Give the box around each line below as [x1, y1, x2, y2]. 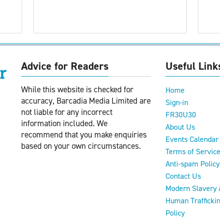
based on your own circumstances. [21, 140, 141, 151]
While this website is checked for [21, 83, 134, 95]
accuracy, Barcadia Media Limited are [21, 95, 151, 106]
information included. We [21, 117, 108, 129]
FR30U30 [165, 109, 196, 120]
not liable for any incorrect [21, 106, 112, 117]
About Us [165, 121, 195, 132]
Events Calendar [165, 134, 219, 144]
